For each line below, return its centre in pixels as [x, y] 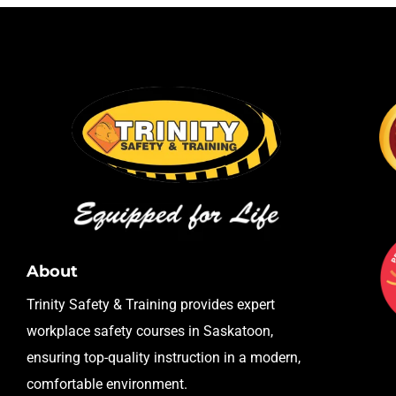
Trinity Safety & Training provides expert [151, 304]
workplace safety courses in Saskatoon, [150, 331]
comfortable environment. [107, 384]
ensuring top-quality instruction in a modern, [164, 357]
